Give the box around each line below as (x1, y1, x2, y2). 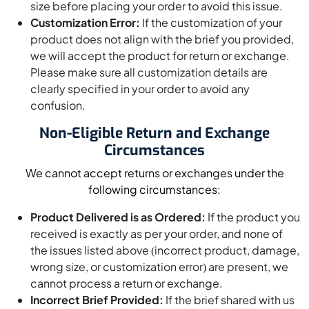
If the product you (206, 210, 300, 224)
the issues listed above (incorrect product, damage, (30, 243, 299, 257)
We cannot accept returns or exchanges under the (25, 166, 284, 180)
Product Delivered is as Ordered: (30, 210, 206, 224)
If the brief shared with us (163, 292, 295, 307)
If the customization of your (140, 15, 282, 30)
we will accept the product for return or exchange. (30, 48, 290, 63)
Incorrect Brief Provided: (30, 292, 163, 307)
